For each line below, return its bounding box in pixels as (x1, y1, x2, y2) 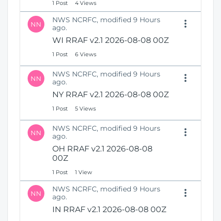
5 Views (75, 105, 96, 112)
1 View (75, 169, 92, 176)
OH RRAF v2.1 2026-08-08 (52, 144, 152, 154)
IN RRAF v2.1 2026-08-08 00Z (52, 205, 166, 215)
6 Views (75, 51, 96, 58)
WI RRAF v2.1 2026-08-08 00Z (52, 36, 169, 45)
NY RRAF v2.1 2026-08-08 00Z (52, 90, 169, 100)
